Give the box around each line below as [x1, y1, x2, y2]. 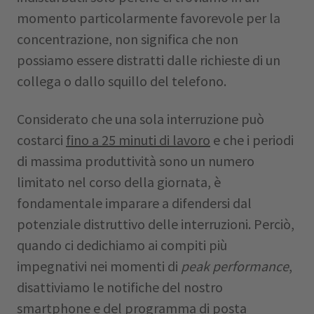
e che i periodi [210, 131, 294, 149]
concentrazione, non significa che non [17, 30, 238, 48]
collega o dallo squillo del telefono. [17, 72, 226, 90]
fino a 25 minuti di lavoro [66, 131, 210, 149]
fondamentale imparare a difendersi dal [17, 194, 252, 212]
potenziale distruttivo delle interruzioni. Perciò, [17, 215, 294, 233]
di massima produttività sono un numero [17, 152, 254, 170]
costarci [17, 131, 66, 149]
